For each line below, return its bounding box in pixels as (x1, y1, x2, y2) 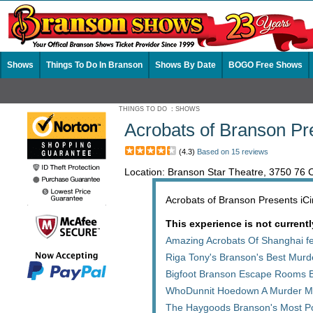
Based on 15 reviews (197, 147, 268, 156)
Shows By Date (155, 60, 216, 70)
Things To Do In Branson (46, 60, 143, 70)
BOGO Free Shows (228, 60, 303, 70)
